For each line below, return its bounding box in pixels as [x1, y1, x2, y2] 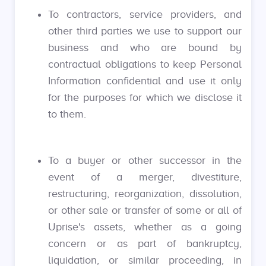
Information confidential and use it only [48, 75, 242, 87]
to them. [48, 108, 86, 120]
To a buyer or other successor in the [48, 154, 242, 166]
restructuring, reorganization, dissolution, [48, 188, 242, 199]
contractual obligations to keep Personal [48, 58, 242, 70]
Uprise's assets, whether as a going [48, 221, 242, 233]
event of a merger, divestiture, [48, 171, 242, 183]
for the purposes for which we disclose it [48, 91, 242, 103]
